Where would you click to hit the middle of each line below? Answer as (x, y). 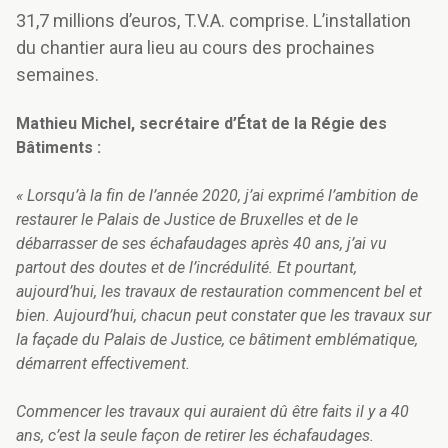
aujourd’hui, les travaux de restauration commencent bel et (219, 292)
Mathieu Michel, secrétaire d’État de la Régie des (201, 124)
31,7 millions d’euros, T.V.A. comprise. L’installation (213, 21)
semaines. (59, 75)
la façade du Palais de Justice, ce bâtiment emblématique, (217, 340)
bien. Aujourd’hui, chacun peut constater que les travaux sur (223, 316)
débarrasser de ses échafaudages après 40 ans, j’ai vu (201, 244)
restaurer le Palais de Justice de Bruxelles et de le (187, 220)
